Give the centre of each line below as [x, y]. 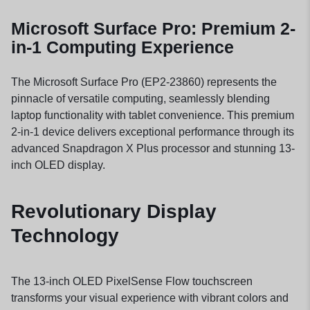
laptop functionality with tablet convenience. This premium [153, 115]
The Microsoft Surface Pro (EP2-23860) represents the [144, 82]
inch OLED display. [58, 165]
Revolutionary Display [114, 212]
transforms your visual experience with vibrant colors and [150, 298]
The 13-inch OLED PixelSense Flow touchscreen [132, 282]
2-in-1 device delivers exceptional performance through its [153, 131]
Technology [65, 236]
